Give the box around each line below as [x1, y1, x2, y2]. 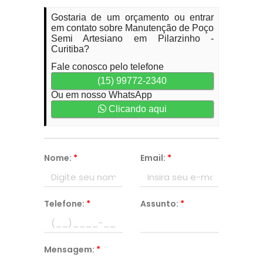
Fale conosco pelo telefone [50, 62, 164, 72]
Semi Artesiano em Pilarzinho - [50, 33, 214, 43]
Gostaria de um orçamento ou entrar [50, 12, 214, 22]
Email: [140, 152, 167, 164]
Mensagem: [43, 244, 96, 255]
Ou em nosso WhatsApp [50, 90, 152, 100]
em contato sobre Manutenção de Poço [50, 23, 214, 33]
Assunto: [140, 198, 180, 210]
